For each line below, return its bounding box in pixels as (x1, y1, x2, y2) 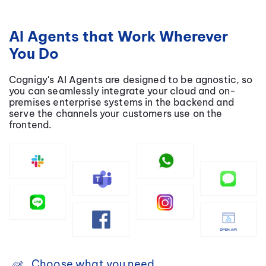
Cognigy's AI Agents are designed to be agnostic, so (9, 74, 253, 86)
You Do (9, 45, 59, 63)
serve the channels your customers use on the (9, 107, 223, 120)
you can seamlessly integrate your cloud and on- (9, 85, 236, 97)
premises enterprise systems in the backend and (9, 96, 234, 109)
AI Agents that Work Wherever (9, 27, 228, 46)
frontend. (9, 119, 55, 131)
